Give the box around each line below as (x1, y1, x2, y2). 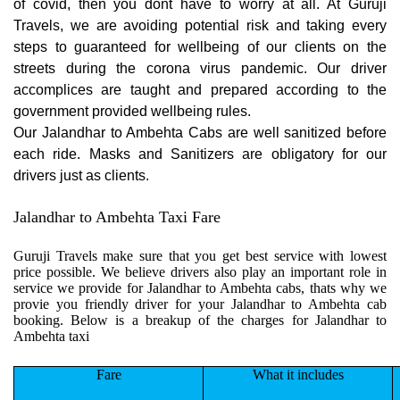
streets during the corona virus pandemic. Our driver (13, 61, 387, 77)
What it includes (252, 367, 344, 383)
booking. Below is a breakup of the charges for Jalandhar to (13, 312, 387, 329)
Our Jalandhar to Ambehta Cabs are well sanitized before (13, 125, 387, 141)
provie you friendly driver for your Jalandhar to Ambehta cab (13, 296, 387, 312)
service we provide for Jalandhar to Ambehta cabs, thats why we (13, 280, 387, 296)
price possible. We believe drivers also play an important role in (13, 264, 387, 280)
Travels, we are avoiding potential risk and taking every (13, 18, 387, 34)
